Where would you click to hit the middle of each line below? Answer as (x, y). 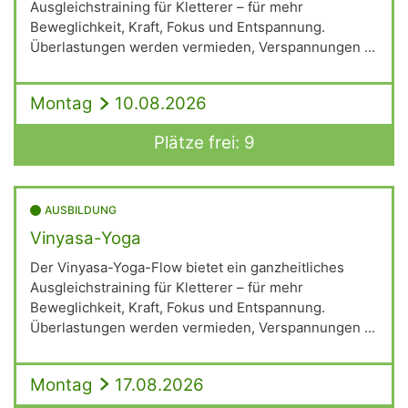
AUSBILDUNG (81, 210)
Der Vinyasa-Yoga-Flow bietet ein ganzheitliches (187, 267)
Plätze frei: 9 (204, 143)
